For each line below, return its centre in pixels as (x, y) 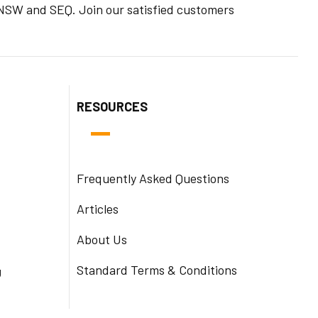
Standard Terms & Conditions (157, 269)
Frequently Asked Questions (153, 178)
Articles (98, 208)
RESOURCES (112, 106)
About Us (102, 239)
